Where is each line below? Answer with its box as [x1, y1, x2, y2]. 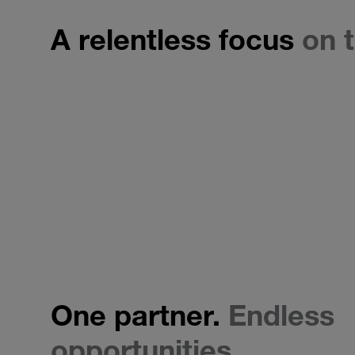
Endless [228, 297, 334, 334]
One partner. [51, 297, 228, 334]
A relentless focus [51, 21, 302, 58]
